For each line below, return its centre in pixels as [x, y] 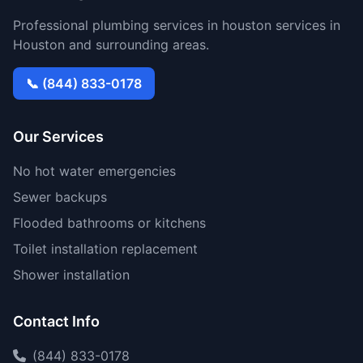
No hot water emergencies [94, 171]
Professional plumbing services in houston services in [177, 25]
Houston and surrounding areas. [111, 45]
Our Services [58, 137]
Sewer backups [60, 197]
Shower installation [71, 275]
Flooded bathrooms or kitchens [109, 223]
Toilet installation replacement [105, 249]
